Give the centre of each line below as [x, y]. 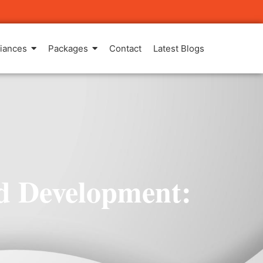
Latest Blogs [179, 48]
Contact [126, 48]
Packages [68, 48]
